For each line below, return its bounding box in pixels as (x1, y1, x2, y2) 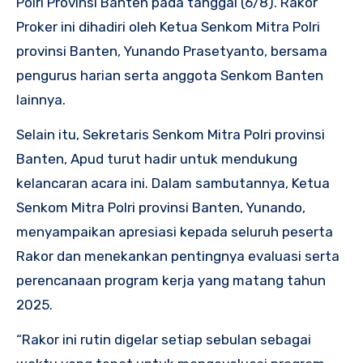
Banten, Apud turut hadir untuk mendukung (16, 151, 297, 168)
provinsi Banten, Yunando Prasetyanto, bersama (16, 43, 327, 60)
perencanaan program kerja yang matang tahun (16, 272, 326, 289)
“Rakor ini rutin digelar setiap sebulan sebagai (16, 331, 311, 348)
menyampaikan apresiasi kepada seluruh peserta (16, 224, 333, 241)
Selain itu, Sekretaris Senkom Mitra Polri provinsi (16, 126, 325, 143)
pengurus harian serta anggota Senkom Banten (16, 67, 323, 84)
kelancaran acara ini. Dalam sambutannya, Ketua (16, 175, 330, 192)
